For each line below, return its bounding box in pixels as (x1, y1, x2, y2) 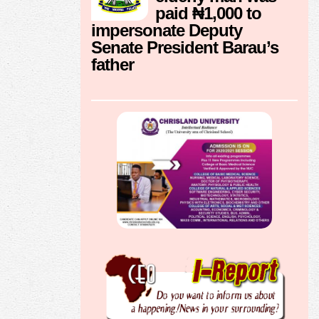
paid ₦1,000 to (155, 4, 261, 23)
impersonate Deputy (91, 21, 242, 41)
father (91, 55, 134, 75)
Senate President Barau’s (91, 38, 278, 58)
